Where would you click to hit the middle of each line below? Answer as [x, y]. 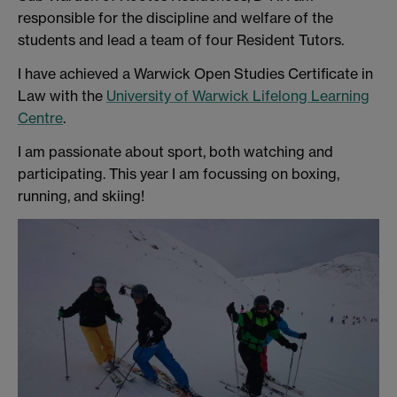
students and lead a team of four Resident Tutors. [181, 40]
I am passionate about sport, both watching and [175, 151]
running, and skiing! [81, 195]
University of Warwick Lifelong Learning [238, 95]
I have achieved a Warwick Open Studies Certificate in [195, 73]
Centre [40, 117]
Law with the [62, 95]
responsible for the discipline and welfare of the [175, 18]
